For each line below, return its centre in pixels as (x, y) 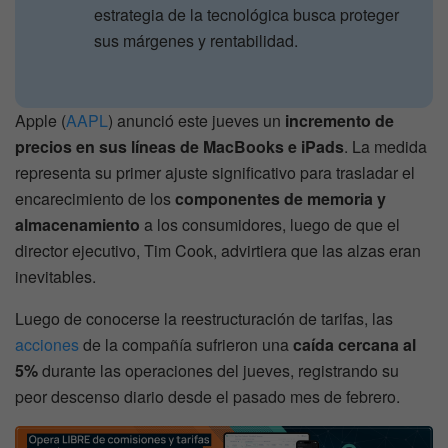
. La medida (385, 146)
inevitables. (55, 276)
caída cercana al (354, 344)
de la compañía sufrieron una (186, 344)
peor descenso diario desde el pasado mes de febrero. (207, 396)
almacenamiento (77, 224)
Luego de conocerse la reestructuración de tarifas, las (204, 318)
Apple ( (40, 120)
